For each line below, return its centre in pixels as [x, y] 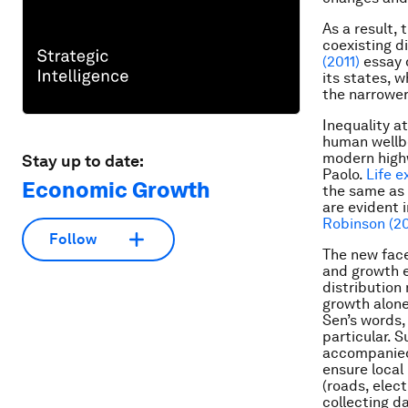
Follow [73, 240]
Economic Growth [116, 189]
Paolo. [344, 174]
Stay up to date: [83, 160]
